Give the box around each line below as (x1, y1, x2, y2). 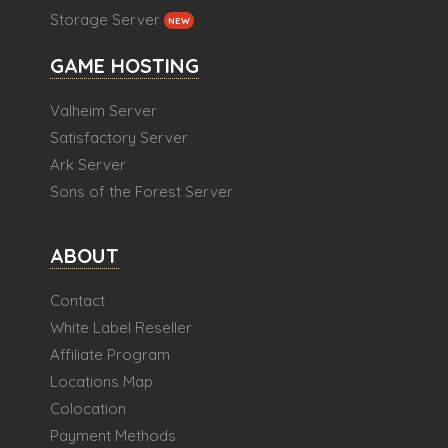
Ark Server (50, 155, 126, 175)
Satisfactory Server (50, 128, 188, 148)
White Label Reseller (50, 318, 192, 338)
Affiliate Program (50, 345, 170, 365)
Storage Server (50, 10, 160, 30)
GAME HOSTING (50, 53, 199, 79)
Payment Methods (50, 426, 176, 446)
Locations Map (50, 372, 153, 392)
